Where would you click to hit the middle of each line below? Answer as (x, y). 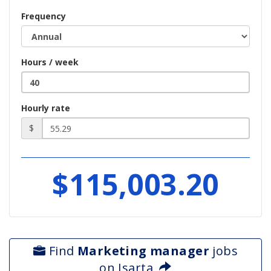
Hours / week (50, 62)
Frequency (44, 16)
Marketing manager (143, 251)
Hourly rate (46, 108)
